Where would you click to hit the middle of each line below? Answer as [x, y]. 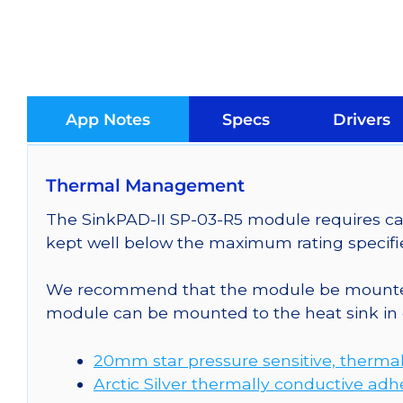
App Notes [107, 119]
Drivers [362, 119]
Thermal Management [145, 186]
